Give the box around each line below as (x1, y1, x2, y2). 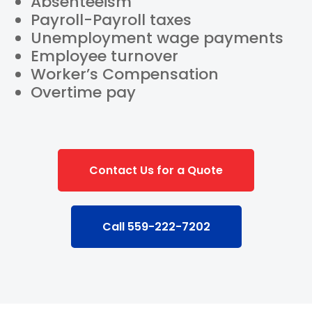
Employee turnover (31, 45, 179, 67)
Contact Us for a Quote (89, 162, 223, 178)
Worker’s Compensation (31, 63, 219, 85)
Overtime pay (31, 81, 136, 103)
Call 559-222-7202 (102, 219, 210, 235)
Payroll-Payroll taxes (31, 9, 192, 31)
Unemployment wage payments (31, 27, 284, 49)
